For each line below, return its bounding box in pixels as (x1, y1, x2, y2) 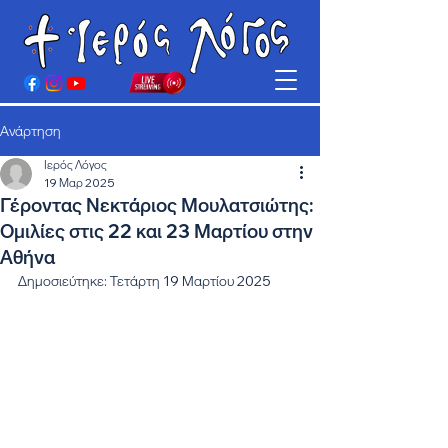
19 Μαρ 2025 (44, 175, 115, 190)
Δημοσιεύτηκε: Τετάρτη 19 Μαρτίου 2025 (18, 272, 271, 290)
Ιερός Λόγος (44, 157, 107, 172)
